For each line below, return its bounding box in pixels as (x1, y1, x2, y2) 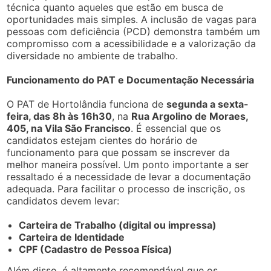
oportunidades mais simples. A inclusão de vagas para (7, 13, 257, 25)
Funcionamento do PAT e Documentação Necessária (7, 73, 255, 86)
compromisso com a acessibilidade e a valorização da (7, 37, 256, 50)
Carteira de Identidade (19, 230, 125, 243)
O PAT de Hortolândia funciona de (7, 97, 167, 110)
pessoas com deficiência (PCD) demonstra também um (7, 25, 261, 38)
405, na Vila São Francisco (7, 122, 131, 134)
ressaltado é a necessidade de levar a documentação (7, 170, 252, 183)
